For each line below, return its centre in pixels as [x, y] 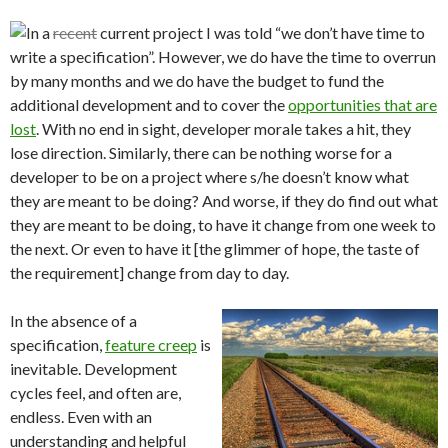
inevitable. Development [93, 368]
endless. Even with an [81, 416]
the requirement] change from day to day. [149, 272]
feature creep [151, 344]
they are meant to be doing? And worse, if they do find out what [224, 200]
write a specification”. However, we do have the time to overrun [223, 56]
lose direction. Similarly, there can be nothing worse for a [201, 152]
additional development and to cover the [149, 104]
